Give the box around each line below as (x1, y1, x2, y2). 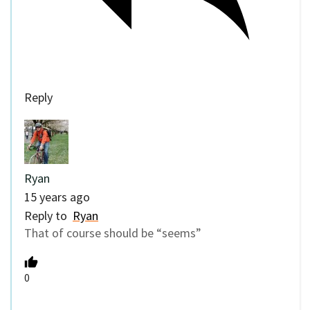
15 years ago (24, 188, 90, 205)
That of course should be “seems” (24, 224, 201, 241)
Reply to (24, 207, 73, 224)
